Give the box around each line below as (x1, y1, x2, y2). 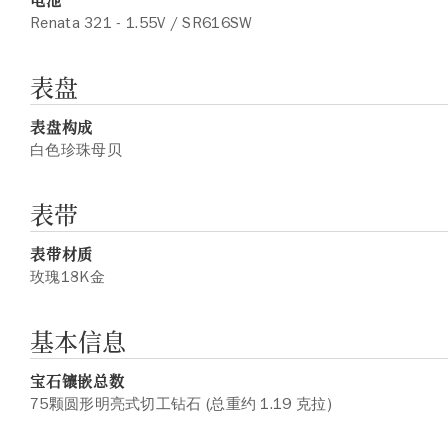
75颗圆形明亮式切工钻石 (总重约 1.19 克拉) (30, 394, 332, 414)
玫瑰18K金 (30, 267, 105, 287)
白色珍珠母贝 (30, 140, 122, 160)
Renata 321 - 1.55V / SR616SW (30, 13, 253, 33)
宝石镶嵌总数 (30, 370, 125, 391)
